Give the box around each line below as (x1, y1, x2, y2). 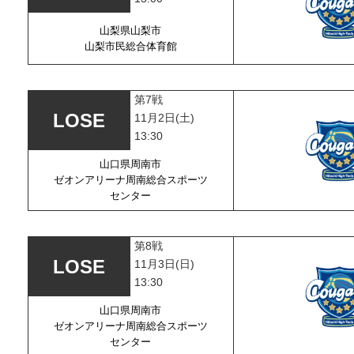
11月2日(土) (134, 111, 195, 124)
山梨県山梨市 (100, 24, 161, 36)
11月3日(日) (134, 258, 195, 270)
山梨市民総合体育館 (84, 40, 177, 52)
